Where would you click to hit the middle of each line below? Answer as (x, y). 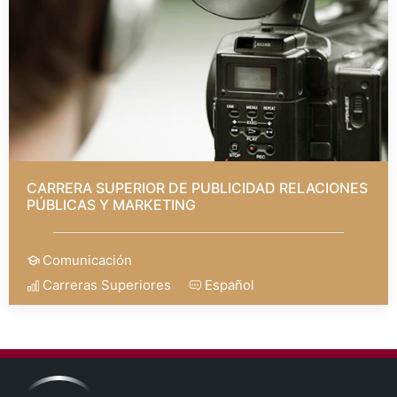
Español (230, 284)
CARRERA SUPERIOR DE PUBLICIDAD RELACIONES (197, 187)
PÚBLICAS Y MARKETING (111, 204)
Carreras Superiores (107, 284)
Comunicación (87, 260)
